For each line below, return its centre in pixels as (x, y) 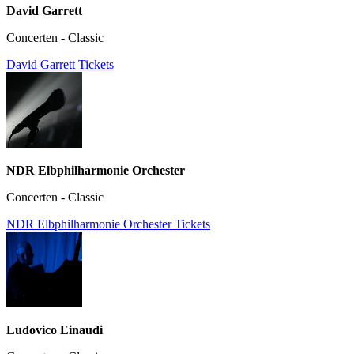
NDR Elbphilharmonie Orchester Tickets (108, 224)
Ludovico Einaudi (55, 330)
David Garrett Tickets (60, 65)
